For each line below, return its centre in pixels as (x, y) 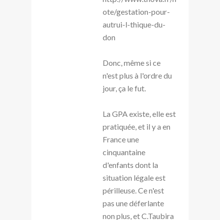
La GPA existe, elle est (139, 113)
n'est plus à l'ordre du (137, 75)
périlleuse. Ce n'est (133, 190)
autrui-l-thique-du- (134, 24)
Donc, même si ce (132, 62)
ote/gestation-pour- (136, 11)
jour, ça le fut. (124, 88)
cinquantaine (124, 152)
